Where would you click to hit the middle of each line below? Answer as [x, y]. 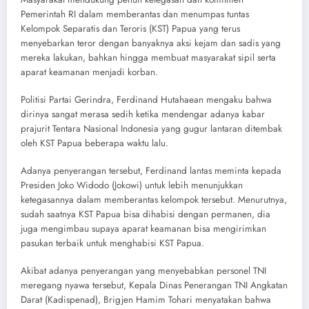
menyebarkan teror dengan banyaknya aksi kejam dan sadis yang [151, 43]
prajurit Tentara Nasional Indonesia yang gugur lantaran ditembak [151, 128]
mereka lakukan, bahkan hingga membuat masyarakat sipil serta [148, 57]
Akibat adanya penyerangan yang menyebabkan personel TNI [143, 271]
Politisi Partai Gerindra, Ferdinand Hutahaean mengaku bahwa [146, 99]
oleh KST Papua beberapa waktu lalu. [94, 143]
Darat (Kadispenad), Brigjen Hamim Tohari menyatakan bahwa [146, 300]
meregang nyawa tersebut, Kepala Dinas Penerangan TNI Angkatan [154, 286]
